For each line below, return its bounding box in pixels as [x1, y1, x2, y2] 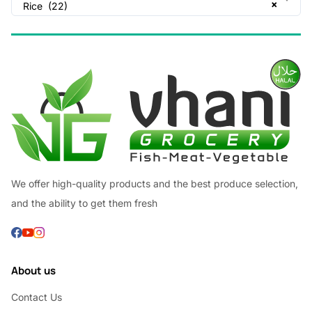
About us [11, 263, 56, 278]
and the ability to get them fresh [11, 196, 157, 209]
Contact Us [11, 290, 62, 303]
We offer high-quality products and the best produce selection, [11, 177, 298, 189]
